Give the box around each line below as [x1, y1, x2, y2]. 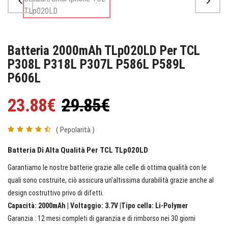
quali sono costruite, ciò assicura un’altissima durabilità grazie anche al [8, 176, 214, 184]
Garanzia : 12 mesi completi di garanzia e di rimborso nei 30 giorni [8, 214, 195, 222]
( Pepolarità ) [56, 125, 95, 134]
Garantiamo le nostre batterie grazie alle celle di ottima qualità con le [8, 163, 207, 172]
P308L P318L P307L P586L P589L [8, 56, 185, 72]
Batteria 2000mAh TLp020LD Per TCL [8, 43, 200, 58]
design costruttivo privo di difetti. [8, 188, 104, 197]
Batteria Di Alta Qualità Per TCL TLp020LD [8, 145, 148, 155]
